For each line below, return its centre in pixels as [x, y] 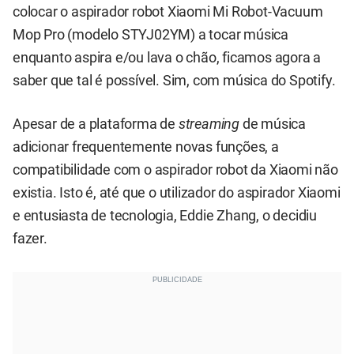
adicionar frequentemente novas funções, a [146, 147]
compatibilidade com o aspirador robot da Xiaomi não [175, 170]
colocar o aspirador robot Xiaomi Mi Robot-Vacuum [168, 12]
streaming [209, 124]
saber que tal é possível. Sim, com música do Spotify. [174, 81]
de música [273, 124]
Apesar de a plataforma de [96, 124]
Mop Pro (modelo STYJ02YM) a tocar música [151, 35]
